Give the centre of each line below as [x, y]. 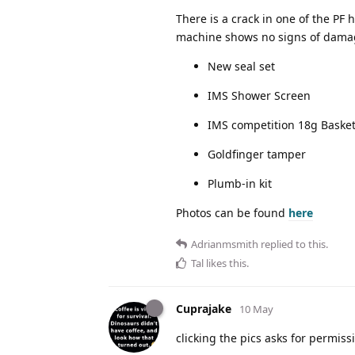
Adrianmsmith [225, 244]
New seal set [241, 66]
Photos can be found [232, 212]
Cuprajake [204, 308]
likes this [225, 263]
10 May [256, 309]
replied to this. [293, 244]
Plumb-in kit [240, 183]
